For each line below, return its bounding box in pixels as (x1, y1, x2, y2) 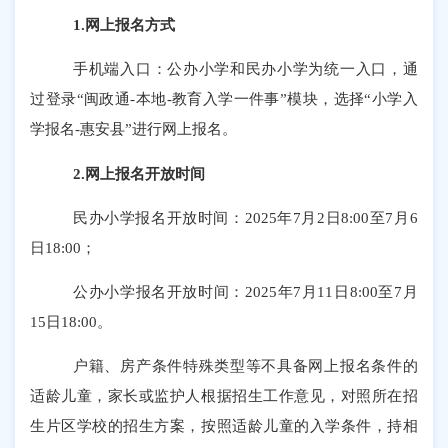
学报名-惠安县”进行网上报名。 (30, 120, 238, 138)
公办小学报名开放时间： (73, 283, 245, 301)
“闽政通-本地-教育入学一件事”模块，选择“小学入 (76, 90, 418, 108)
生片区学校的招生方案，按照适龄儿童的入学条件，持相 (30, 417, 418, 435)
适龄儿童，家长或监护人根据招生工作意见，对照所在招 (30, 387, 418, 405)
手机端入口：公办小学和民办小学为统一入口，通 (73, 60, 418, 78)
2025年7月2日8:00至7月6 (244, 208, 418, 226)
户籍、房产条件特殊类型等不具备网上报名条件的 (73, 357, 418, 375)
